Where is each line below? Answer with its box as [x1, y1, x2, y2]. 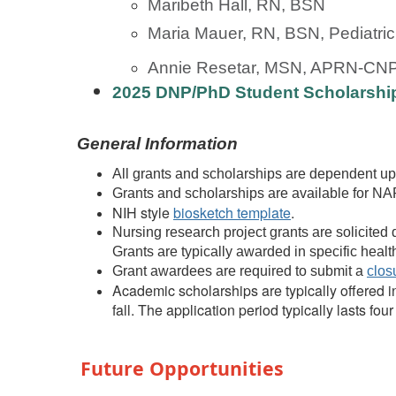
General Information [77, 133, 238, 153]
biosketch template [173, 202, 291, 223]
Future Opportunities [80, 354, 284, 381]
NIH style [112, 202, 173, 223]
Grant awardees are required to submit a [112, 263, 367, 278]
